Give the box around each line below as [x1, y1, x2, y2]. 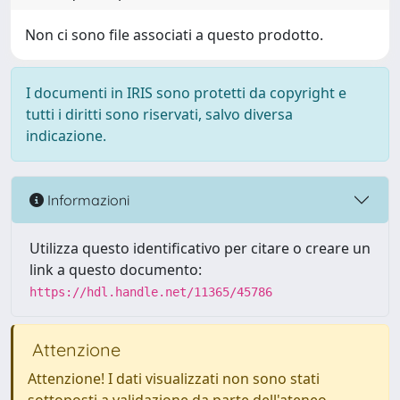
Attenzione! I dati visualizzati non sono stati [28, 369, 320, 388]
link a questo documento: [29, 260, 202, 279]
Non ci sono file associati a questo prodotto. [25, 25, 323, 45]
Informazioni [44, 190, 129, 209]
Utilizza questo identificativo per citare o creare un [29, 238, 371, 258]
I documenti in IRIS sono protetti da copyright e [26, 83, 346, 103]
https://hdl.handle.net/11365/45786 [29, 285, 272, 299]
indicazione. [26, 126, 106, 146]
